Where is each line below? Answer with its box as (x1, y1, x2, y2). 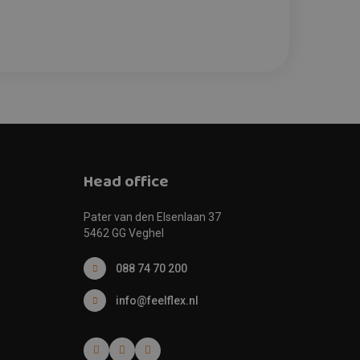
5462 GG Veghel (84, 227, 164, 239)
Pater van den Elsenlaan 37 (84, 211, 221, 223)
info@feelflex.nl (116, 294, 198, 307)
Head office (84, 167, 169, 200)
